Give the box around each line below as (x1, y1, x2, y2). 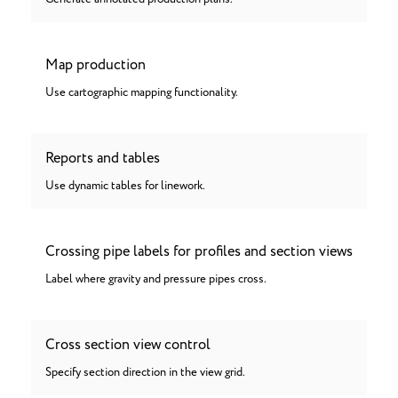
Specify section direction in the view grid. (45, 364, 245, 381)
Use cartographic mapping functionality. (45, 84, 238, 101)
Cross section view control (45, 334, 211, 355)
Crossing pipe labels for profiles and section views (45, 241, 353, 262)
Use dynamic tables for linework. (45, 178, 205, 195)
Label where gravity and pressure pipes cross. (45, 271, 267, 288)
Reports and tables (45, 147, 160, 169)
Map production (45, 54, 146, 76)
